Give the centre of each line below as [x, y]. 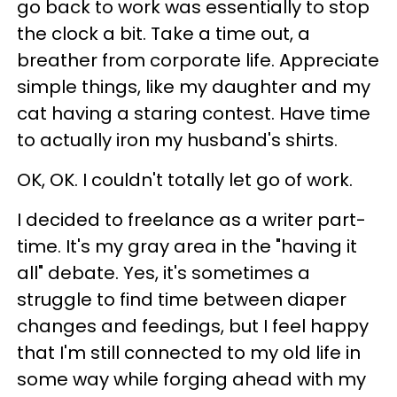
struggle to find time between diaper [182, 299]
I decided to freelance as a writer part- [191, 219]
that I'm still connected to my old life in [189, 352]
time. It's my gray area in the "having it [187, 246]
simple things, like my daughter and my [194, 86]
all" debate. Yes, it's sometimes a [163, 272]
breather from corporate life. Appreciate [198, 60]
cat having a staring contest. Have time [194, 113]
